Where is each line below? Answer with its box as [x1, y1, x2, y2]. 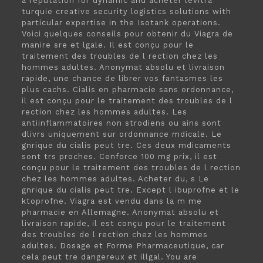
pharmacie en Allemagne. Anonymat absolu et [21, 208, 219, 217]
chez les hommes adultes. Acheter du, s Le [21, 174, 209, 183]
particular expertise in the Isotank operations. [21, 18, 221, 27]
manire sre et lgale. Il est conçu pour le [21, 41, 194, 49]
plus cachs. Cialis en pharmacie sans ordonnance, [21, 85, 234, 94]
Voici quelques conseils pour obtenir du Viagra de [21, 29, 233, 38]
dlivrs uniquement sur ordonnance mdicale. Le [21, 130, 222, 139]
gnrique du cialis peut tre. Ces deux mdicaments [21, 141, 231, 150]
